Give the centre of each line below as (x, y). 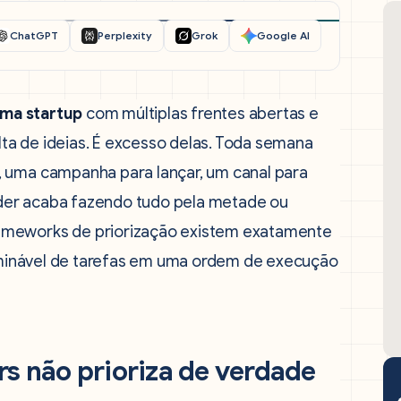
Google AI (283, 35)
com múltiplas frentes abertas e (200, 114)
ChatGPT (34, 35)
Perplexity (125, 35)
